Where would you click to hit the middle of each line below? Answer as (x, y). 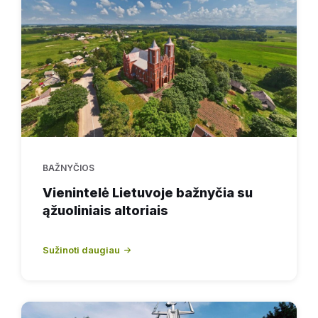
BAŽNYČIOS (68, 168)
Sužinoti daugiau (81, 250)
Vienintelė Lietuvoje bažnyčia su (148, 192)
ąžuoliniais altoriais (105, 210)
